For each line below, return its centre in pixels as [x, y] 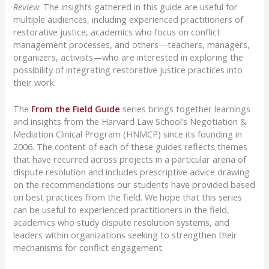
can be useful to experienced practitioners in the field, [122, 210]
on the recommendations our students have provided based [134, 184]
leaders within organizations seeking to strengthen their [125, 235]
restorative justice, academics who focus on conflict [117, 32]
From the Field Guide [76, 109]
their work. [35, 82]
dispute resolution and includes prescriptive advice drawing [132, 172]
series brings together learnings [186, 109]
